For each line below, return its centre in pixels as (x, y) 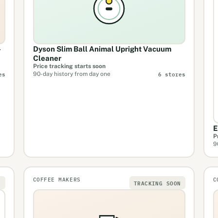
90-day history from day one (72, 74)
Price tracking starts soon (69, 66)
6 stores (172, 74)
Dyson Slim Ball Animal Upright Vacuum (102, 49)
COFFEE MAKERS (57, 179)
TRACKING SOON (157, 182)
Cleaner (47, 58)
